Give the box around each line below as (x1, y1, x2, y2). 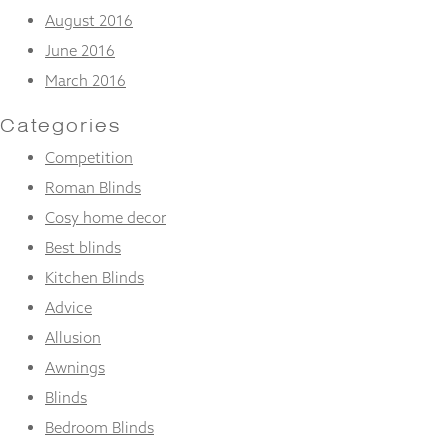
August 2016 (45, 10, 133, 30)
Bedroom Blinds (45, 418, 154, 437)
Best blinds (45, 238, 121, 257)
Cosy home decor (45, 208, 166, 227)
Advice (45, 298, 92, 317)
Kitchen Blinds (45, 268, 144, 287)
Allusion (45, 328, 101, 347)
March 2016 (45, 70, 126, 90)
